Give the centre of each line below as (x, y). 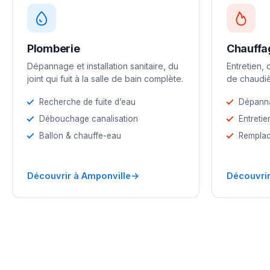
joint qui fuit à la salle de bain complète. (105, 78)
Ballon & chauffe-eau (80, 135)
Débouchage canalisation (89, 118)
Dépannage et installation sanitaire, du (103, 66)
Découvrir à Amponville (79, 175)
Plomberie (54, 48)
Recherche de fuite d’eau (87, 102)
